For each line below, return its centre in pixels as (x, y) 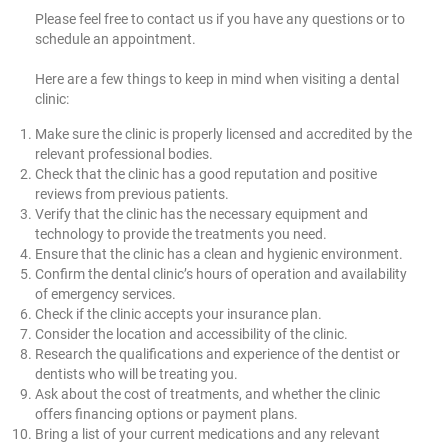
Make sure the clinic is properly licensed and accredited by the (223, 133)
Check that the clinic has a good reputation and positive (206, 173)
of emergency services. (105, 293)
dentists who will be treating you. (136, 373)
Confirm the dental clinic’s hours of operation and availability (221, 273)
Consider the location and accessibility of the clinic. (191, 333)
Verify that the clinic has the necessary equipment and (201, 213)
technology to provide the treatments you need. (181, 233)
